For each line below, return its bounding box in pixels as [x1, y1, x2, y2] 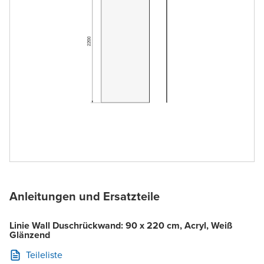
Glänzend [9, 227, 50, 242]
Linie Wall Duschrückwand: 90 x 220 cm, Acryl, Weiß [9, 218, 232, 232]
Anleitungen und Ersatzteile [9, 187, 160, 205]
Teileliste [26, 247, 62, 262]
